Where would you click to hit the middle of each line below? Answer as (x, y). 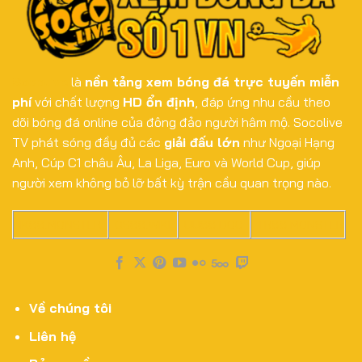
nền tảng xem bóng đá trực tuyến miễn (212, 82)
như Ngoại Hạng (287, 143)
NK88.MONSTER (57, 224)
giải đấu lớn (202, 143)
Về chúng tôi (70, 308)
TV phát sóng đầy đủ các (88, 143)
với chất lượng (77, 102)
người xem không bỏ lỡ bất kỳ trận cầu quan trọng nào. (172, 183)
